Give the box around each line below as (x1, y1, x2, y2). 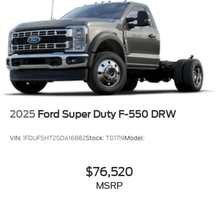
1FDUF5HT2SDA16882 (23, 134, 86, 143)
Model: (125, 134, 145, 143)
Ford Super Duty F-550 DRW (37, 109, 176, 121)
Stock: (86, 134, 106, 143)
